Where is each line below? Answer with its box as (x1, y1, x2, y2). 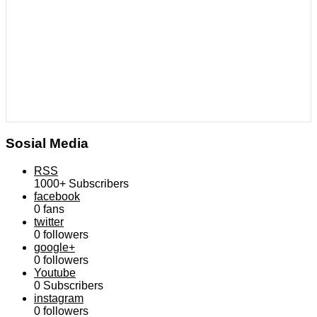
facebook (34, 190, 80, 202)
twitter (34, 215, 64, 228)
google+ (34, 241, 75, 253)
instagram (34, 292, 83, 304)
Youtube (34, 266, 76, 279)
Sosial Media (6, 135, 88, 151)
